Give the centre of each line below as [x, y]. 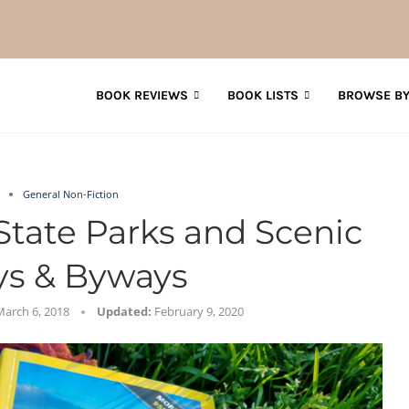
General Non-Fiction [70, 194]
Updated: [124, 311]
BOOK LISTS [263, 95]
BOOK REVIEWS [142, 95]
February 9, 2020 [199, 311]
